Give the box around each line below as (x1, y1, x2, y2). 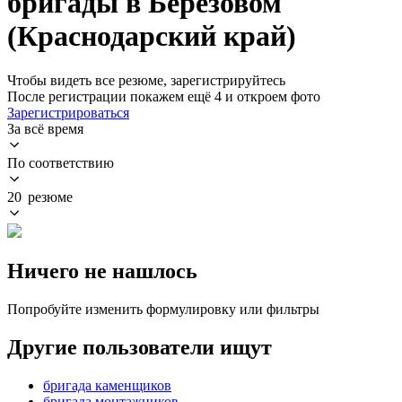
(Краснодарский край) (7, 20, 296, 53)
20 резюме (7, 188, 73, 205)
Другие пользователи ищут (7, 335, 272, 359)
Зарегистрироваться (7, 104, 129, 120)
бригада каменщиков (43, 377, 171, 393)
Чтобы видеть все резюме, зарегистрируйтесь (7, 72, 285, 88)
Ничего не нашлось (7, 258, 197, 283)
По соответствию (7, 154, 114, 170)
